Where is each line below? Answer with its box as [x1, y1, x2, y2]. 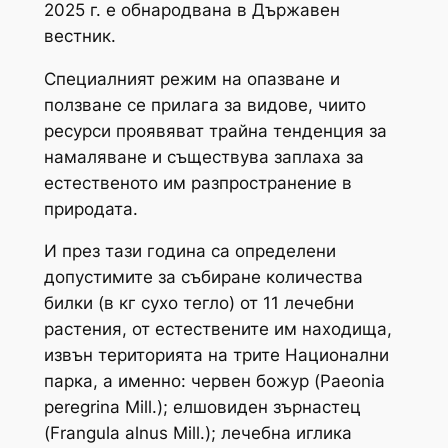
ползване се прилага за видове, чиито [43, 94, 366, 115]
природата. [43, 198, 138, 219]
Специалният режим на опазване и [43, 68, 340, 89]
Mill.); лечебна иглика [172, 423, 352, 444]
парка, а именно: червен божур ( [43, 371, 320, 392]
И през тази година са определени [43, 241, 336, 262]
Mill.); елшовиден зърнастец [124, 397, 361, 418]
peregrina [43, 397, 125, 418]
